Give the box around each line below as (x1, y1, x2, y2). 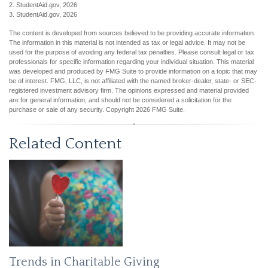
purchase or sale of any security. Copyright (9, 105, 136, 113)
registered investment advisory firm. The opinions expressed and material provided (9, 86, 249, 94)
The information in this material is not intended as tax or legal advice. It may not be (9, 38, 245, 46)
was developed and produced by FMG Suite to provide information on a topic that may (9, 67, 257, 75)
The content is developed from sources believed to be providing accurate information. (9, 29, 255, 36)
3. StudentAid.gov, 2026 (9, 10, 77, 18)
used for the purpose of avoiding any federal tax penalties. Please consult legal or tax (9, 48, 254, 56)
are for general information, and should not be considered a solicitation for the (9, 96, 232, 103)
